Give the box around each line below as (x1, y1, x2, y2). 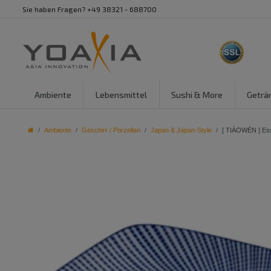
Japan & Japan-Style (151, 126, 212, 134)
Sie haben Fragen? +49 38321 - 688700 (22, 5, 157, 13)
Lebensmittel (95, 89, 147, 100)
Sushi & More (171, 89, 223, 100)
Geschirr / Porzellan (82, 126, 140, 134)
